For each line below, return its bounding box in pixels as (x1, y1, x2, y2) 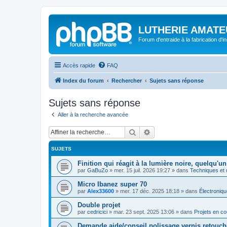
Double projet (78, 201, 120, 209)
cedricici (87, 209, 107, 215)
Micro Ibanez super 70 (78, 180, 147, 188)
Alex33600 (87, 188, 114, 194)
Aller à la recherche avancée (58, 111, 128, 118)
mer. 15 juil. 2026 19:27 (114, 167, 170, 173)
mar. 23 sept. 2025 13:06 (113, 209, 174, 215)
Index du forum (63, 77, 104, 84)
